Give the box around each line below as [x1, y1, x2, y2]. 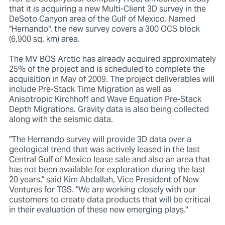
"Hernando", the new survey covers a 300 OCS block [9, 21, 200, 38]
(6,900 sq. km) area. [9, 31, 82, 48]
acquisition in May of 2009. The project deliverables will [9, 71, 214, 88]
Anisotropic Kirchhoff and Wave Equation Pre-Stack [9, 91, 201, 108]
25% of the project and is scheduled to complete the [9, 61, 205, 78]
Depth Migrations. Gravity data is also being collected [9, 101, 209, 119]
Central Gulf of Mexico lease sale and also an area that [9, 151, 210, 169]
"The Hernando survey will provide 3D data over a [9, 131, 191, 149]
